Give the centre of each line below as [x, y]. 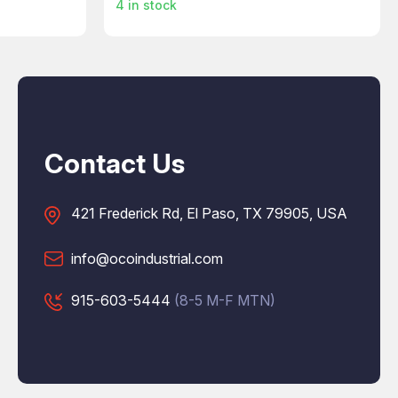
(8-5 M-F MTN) [225, 300]
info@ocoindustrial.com [147, 258]
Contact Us [115, 163]
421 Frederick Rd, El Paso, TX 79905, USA [209, 213]
